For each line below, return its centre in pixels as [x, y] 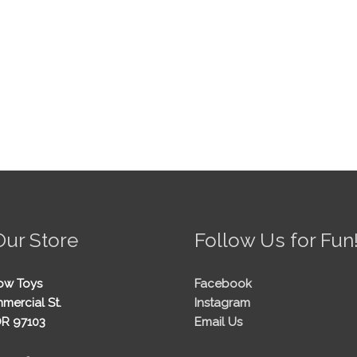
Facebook [223, 284]
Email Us [218, 322]
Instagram [222, 303]
